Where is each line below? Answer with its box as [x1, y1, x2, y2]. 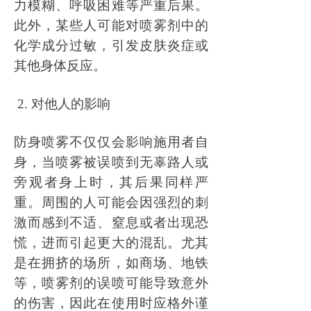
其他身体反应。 [14, 58, 106, 73]
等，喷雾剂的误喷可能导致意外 [14, 276, 208, 290]
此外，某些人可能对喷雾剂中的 [14, 18, 208, 33]
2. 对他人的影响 [17, 96, 110, 111]
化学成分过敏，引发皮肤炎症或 [14, 38, 208, 53]
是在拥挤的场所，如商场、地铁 [14, 255, 208, 270]
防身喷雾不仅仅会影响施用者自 [14, 135, 208, 149]
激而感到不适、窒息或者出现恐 [14, 215, 208, 230]
